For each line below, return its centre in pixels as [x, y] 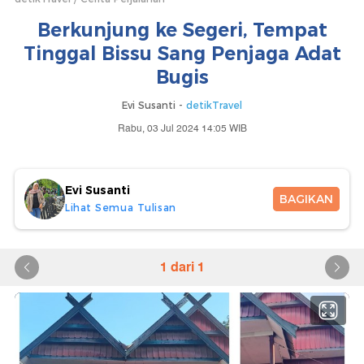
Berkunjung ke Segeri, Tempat [182, 30]
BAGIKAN [306, 199]
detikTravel [214, 105]
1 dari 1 [182, 267]
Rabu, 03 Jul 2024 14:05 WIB [182, 129]
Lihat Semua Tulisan [121, 207]
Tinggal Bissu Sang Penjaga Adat [182, 54]
